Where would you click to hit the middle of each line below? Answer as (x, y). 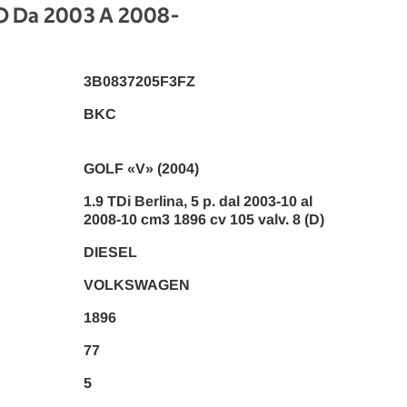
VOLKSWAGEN (136, 285)
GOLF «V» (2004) (141, 169)
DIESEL (110, 253)
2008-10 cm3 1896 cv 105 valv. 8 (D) (203, 220)
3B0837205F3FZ (139, 82)
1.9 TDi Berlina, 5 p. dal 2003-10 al (198, 202)
